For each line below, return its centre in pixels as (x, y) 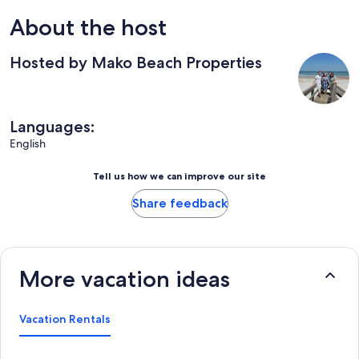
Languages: (52, 126)
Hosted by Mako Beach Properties (136, 62)
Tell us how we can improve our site (179, 175)
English (28, 143)
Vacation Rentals (65, 319)
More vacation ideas (125, 278)
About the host (88, 27)
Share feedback (179, 203)
